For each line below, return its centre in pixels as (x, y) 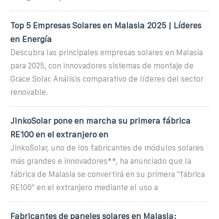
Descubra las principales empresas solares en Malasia (107, 52)
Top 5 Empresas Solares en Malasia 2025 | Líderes (106, 25)
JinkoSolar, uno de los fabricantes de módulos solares (107, 148)
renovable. (29, 92)
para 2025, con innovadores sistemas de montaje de (102, 66)
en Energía (31, 39)
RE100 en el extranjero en (59, 134)
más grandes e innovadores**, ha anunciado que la (101, 161)
